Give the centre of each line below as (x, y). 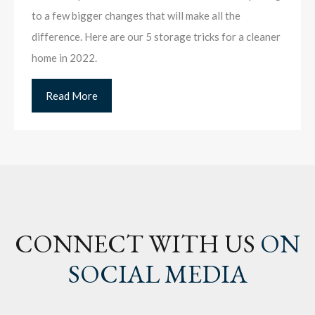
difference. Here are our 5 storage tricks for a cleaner (156, 37)
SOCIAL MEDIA (157, 274)
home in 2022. (64, 58)
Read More (72, 96)
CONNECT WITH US (135, 244)
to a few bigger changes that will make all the (136, 16)
